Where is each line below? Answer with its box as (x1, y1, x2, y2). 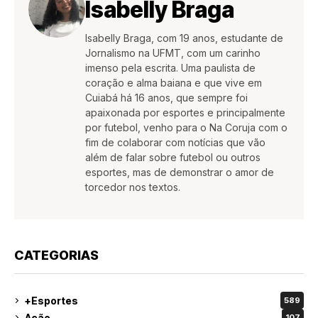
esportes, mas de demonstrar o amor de (85, 166, 274, 179)
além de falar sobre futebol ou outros (85, 151, 261, 164)
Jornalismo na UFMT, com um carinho (85, 47, 261, 60)
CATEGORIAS (14, 248, 99, 263)
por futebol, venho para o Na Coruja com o (85, 121, 287, 134)
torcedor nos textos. (85, 181, 180, 194)
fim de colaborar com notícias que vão (85, 136, 265, 149)
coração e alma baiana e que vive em (85, 77, 262, 89)
